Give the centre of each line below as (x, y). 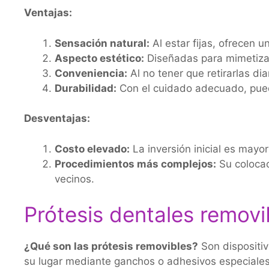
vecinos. (74, 179)
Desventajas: (57, 118)
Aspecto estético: (99, 58)
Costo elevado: (92, 149)
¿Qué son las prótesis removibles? (111, 246)
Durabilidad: (86, 88)
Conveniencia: (91, 73)
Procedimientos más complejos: (135, 164)
